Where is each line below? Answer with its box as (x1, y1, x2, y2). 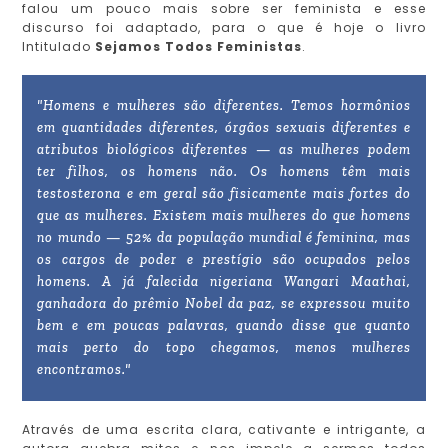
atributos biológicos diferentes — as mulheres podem (37, 141, 411, 159)
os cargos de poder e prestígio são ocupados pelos (37, 251, 411, 269)
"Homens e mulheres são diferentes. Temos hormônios (37, 97, 411, 115)
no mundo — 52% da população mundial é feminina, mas (37, 229, 411, 247)
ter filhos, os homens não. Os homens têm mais (37, 163, 411, 181)
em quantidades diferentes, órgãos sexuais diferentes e (37, 119, 411, 137)
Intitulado (22, 38, 96, 56)
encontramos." (37, 361, 132, 379)
